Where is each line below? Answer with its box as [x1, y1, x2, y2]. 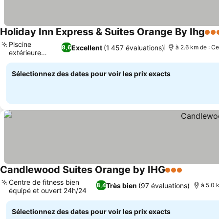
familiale [9, 57, 35, 65]
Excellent [71, 43, 102, 52]
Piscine [9, 40, 31, 48]
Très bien [106, 181, 137, 190]
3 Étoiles [165, 170, 197, 180]
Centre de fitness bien [9, 178, 79, 186]
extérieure [9, 48, 41, 57]
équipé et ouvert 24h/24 [9, 186, 87, 195]
